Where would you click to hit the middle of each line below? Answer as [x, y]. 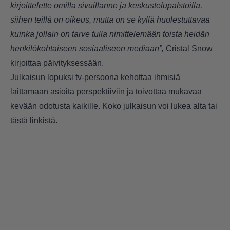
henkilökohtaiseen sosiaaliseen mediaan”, [87, 49]
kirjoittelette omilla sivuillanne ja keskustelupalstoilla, [106, 6]
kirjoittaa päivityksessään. [57, 63]
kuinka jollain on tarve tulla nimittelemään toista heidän [110, 34]
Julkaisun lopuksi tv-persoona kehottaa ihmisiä [95, 78]
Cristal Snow [188, 49]
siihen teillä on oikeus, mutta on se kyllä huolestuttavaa [110, 20]
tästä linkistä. [34, 121]
